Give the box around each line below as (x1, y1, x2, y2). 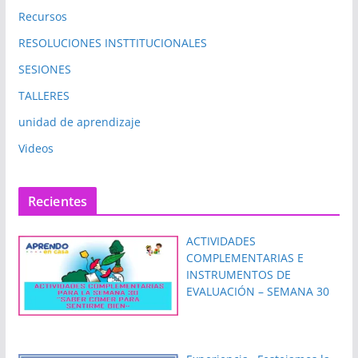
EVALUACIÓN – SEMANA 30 (186, 284, 330, 300)
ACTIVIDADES (186, 233, 257, 249)
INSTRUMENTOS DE (186, 267, 292, 283)
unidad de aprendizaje (18, 114, 141, 130)
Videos (18, 141, 54, 157)
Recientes (27, 193, 88, 211)
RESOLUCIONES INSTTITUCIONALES (18, 35, 207, 51)
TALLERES (18, 88, 70, 104)
